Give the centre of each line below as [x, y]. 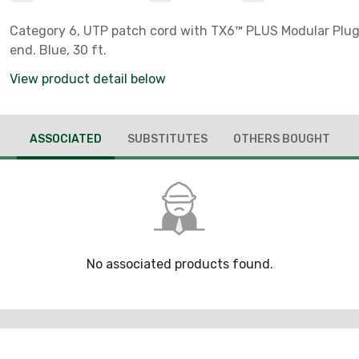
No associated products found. [179, 264]
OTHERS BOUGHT [281, 139]
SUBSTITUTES [167, 139]
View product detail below [88, 79]
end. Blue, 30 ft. [58, 50]
